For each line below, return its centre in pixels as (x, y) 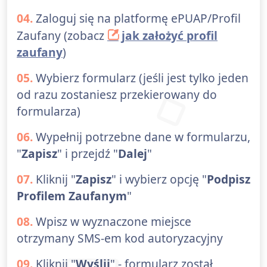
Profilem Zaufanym (72, 196)
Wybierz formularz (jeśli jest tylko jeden (141, 78)
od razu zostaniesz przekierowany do (117, 95)
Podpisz (229, 179)
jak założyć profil (170, 36)
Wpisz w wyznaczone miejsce (112, 222)
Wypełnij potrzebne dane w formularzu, (142, 137)
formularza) (49, 111)
